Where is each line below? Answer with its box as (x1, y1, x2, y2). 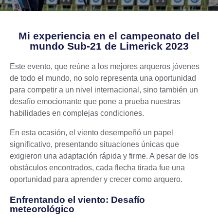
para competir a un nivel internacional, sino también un (10, 86, 198, 94)
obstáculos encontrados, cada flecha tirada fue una (10, 163, 185, 172)
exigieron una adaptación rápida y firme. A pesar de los (10, 152, 199, 161)
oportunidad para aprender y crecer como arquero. (10, 175, 182, 184)
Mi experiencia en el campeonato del (18, 30, 200, 42)
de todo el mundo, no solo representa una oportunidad (10, 74, 196, 83)
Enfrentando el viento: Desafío (10, 195, 145, 205)
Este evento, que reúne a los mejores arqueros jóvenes (10, 62, 200, 71)
